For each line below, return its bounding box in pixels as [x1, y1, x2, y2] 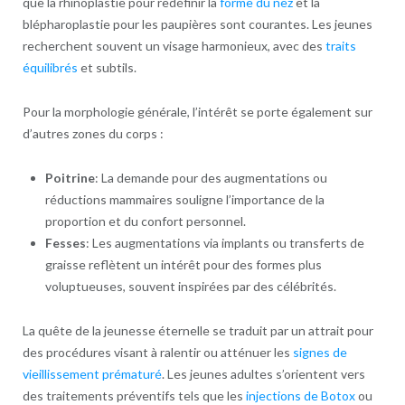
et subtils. [77, 59, 137, 75]
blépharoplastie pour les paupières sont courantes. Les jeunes [22, 15, 372, 32]
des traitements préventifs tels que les [22, 387, 246, 403]
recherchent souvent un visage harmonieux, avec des [22, 37, 325, 53]
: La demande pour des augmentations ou [94, 169, 327, 185]
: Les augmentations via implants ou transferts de [85, 234, 364, 250]
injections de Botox [245, 387, 355, 403]
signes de [292, 344, 347, 360]
